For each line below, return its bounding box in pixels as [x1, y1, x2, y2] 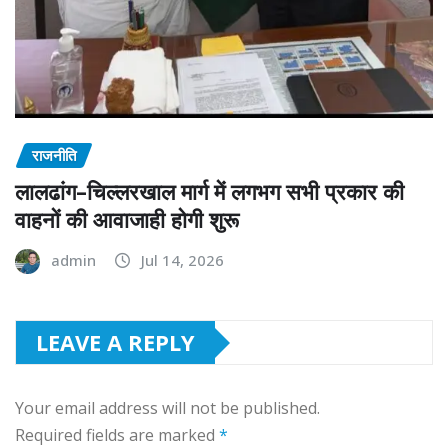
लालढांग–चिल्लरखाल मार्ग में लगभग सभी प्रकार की [15, 176, 404, 207]
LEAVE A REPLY [36, 327, 195, 358]
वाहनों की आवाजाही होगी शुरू [15, 204, 239, 235]
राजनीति [32, 144, 76, 165]
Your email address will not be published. [15, 397, 320, 420]
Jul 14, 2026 [141, 250, 224, 271]
